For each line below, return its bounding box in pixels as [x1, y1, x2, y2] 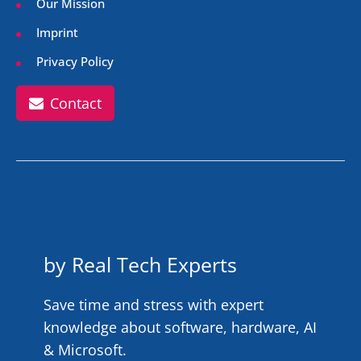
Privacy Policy [36, 53, 114, 70]
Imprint [36, 23, 78, 40]
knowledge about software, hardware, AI [43, 317, 317, 338]
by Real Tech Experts [43, 251, 237, 279]
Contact [50, 93, 102, 113]
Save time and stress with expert [43, 295, 263, 315]
